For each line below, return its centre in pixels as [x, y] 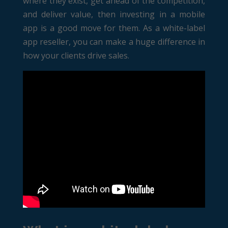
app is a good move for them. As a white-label [114, 28]
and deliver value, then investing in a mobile [114, 14]
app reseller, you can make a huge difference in [114, 42]
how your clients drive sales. [76, 55]
